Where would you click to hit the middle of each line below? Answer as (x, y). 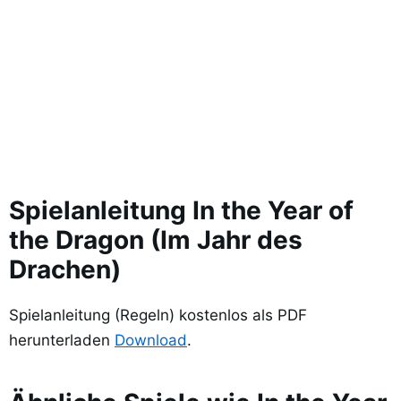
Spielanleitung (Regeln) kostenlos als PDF (158, 315)
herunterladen (62, 340)
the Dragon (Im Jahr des (156, 239)
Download (151, 340)
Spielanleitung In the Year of (181, 210)
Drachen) (65, 269)
